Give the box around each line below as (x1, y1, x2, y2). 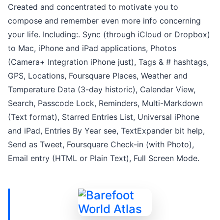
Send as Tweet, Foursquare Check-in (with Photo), (8, 139, 194, 149)
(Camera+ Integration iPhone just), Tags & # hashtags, (8, 56, 209, 67)
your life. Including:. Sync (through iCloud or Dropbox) (8, 29, 210, 39)
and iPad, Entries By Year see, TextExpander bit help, (8, 125, 205, 136)
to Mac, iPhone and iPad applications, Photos (8, 43, 176, 53)
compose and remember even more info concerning (8, 15, 201, 26)
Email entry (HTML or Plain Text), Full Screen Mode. (8, 153, 199, 163)
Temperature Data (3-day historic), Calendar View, (8, 84, 195, 94)
